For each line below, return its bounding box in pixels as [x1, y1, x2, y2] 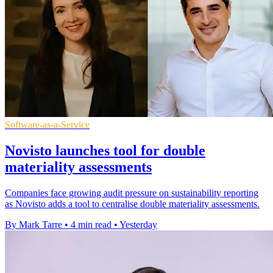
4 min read [71, 219, 112, 230]
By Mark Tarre [5, 219, 62, 230]
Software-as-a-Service [5, 119, 90, 130]
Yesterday [119, 219, 157, 230]
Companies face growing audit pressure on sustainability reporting [5, 187, 258, 198]
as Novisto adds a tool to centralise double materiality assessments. [5, 198, 260, 209]
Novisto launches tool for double [5, 142, 205, 158]
